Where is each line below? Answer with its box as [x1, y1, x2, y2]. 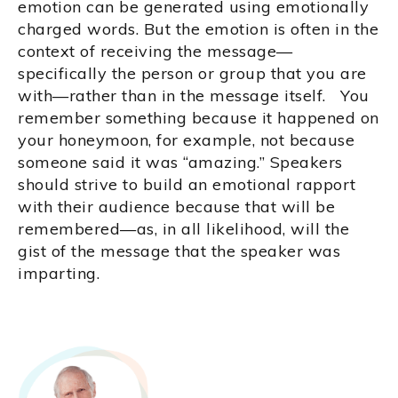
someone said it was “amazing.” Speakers [18, 151, 343, 172]
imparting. [18, 262, 99, 283]
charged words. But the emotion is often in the [18, 18, 378, 39]
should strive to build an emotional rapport [18, 173, 356, 195]
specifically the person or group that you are [18, 62, 367, 84]
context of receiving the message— [18, 40, 293, 61]
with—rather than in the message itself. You [18, 84, 370, 106]
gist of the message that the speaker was [18, 240, 340, 261]
